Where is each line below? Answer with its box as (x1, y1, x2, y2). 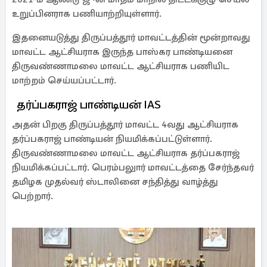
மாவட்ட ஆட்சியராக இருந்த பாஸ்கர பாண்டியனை (12, 46, 232, 58)
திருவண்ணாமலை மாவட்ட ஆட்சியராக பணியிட (12, 60, 229, 72)
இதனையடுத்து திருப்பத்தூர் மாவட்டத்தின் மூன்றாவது (12, 32, 250, 44)
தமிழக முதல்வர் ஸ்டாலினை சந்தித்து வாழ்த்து (12, 176, 218, 188)
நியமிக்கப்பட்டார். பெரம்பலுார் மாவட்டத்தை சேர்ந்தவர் (12, 162, 254, 173)
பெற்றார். (12, 190, 53, 202)
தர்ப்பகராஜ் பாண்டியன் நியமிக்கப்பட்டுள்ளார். (12, 133, 212, 145)
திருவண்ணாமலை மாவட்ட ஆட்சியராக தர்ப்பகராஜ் (12, 147, 240, 159)
